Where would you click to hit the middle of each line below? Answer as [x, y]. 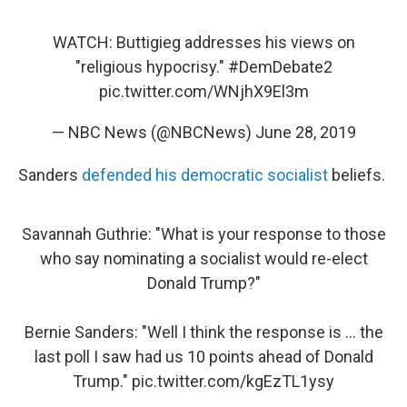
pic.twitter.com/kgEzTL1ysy [233, 382]
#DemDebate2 [280, 67]
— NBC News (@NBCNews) [153, 133]
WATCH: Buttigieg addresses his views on [203, 43]
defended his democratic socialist [205, 175]
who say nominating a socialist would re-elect [203, 259]
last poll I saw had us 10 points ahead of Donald [203, 357]
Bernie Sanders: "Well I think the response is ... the [203, 333]
